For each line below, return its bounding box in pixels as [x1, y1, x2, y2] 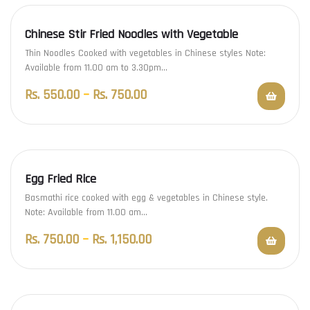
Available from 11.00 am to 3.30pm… [25, 62, 167, 75]
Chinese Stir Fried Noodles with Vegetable [25, 26, 238, 43]
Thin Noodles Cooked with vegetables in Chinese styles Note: [25, 47, 266, 60]
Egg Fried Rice [25, 171, 96, 188]
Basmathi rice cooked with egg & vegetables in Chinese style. [25, 192, 268, 205]
